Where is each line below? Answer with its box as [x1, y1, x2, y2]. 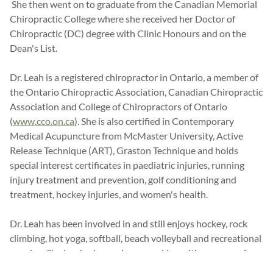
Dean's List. [10, 42, 61, 54]
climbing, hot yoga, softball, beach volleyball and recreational [10, 232, 261, 244]
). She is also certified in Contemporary [74, 115, 234, 127]
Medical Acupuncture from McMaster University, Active [10, 130, 243, 142]
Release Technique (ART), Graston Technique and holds [10, 144, 238, 157]
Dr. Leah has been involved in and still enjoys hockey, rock [10, 218, 247, 230]
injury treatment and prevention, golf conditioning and [10, 174, 236, 186]
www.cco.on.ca [13, 115, 74, 127]
